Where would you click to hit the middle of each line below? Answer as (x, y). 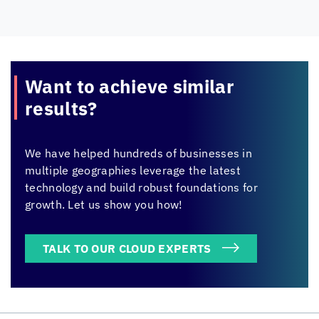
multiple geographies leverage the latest (133, 170)
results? (61, 108)
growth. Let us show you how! (104, 204)
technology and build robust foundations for (141, 187)
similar (201, 86)
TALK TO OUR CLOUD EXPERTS (127, 248)
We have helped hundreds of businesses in (138, 153)
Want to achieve (97, 86)
